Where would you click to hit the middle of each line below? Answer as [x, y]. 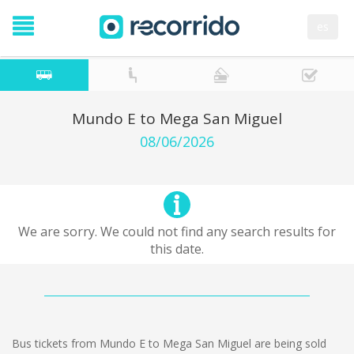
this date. [177, 249]
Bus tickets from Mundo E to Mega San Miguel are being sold [169, 343]
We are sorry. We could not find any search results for [177, 232]
